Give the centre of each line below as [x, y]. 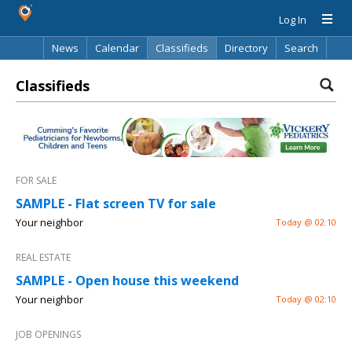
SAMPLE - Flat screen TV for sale [116, 204]
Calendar [117, 48]
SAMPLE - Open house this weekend [127, 281]
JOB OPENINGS [48, 335]
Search [301, 48]
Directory [246, 48]
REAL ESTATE [43, 258]
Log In [293, 20]
